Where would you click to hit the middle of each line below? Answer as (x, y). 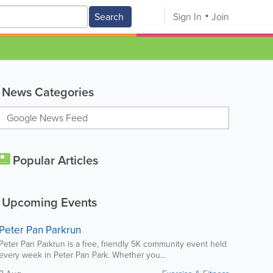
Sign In (187, 17)
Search (109, 17)
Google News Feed (47, 118)
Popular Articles (54, 160)
